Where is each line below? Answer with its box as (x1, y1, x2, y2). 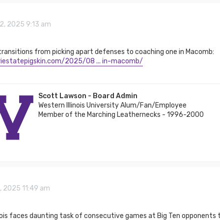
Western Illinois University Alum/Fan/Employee (38, 101, 187, 110)
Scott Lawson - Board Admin (38, 92, 137, 101)
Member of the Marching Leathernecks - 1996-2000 (38, 110, 204, 119)
